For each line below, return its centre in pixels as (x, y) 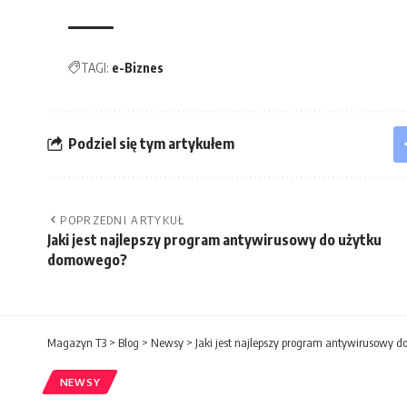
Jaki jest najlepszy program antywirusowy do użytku (214, 239)
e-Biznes (138, 67)
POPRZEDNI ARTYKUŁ (123, 219)
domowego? (87, 259)
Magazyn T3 (77, 342)
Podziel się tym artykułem (151, 144)
